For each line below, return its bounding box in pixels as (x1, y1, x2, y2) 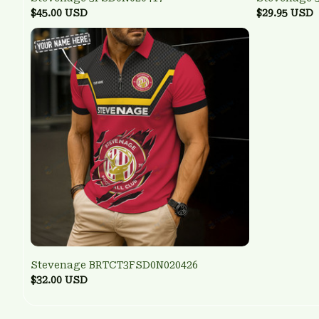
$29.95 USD (256, 7, 313, 19)
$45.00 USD (31, 7, 88, 19)
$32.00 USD (31, 274, 88, 286)
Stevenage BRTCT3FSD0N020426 (31, 259, 198, 271)
